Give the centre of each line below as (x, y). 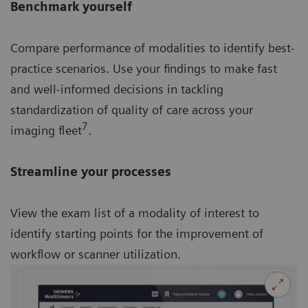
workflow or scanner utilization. (96, 254)
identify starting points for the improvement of (137, 233)
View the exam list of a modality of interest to (135, 212)
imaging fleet (46, 130)
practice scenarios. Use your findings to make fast (144, 68)
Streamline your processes (91, 171)
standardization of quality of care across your (132, 109)
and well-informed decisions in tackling (117, 89)
